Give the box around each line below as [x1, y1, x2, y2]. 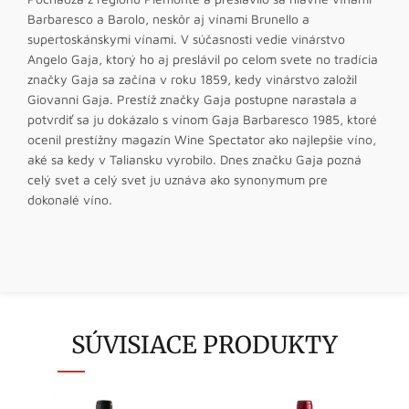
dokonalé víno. [27, 191, 112, 207]
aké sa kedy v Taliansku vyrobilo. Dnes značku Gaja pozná [27, 151, 362, 167]
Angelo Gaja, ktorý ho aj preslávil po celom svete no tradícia [27, 50, 378, 67]
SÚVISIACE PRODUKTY [71, 329, 338, 360]
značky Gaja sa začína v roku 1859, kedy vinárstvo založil [27, 70, 357, 87]
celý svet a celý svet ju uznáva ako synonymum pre [27, 171, 328, 187]
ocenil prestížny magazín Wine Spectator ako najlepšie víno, [27, 131, 376, 147]
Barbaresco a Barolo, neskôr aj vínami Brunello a [27, 10, 309, 26]
